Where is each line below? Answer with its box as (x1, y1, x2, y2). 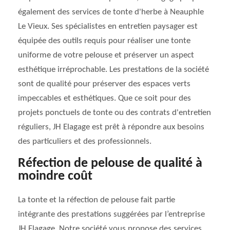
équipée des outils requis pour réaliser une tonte (18, 36, 190, 45)
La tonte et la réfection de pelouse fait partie (18, 196, 175, 204)
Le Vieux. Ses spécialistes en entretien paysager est (18, 22, 198, 31)
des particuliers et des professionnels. (18, 137, 151, 146)
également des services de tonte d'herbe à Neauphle (18, 8, 204, 16)
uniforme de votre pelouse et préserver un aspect (18, 51, 194, 60)
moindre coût (18, 170, 92, 183)
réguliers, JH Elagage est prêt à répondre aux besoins (18, 123, 204, 131)
